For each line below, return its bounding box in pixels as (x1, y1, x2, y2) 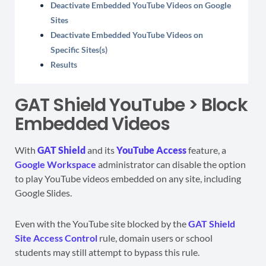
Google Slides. (15, 187, 72, 199)
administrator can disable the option (96, 159, 246, 170)
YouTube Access (116, 144, 186, 156)
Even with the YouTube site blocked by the (15, 218, 188, 230)
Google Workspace (15, 159, 96, 170)
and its (85, 144, 116, 156)
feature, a (186, 144, 226, 156)
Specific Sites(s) (50, 45, 107, 55)
